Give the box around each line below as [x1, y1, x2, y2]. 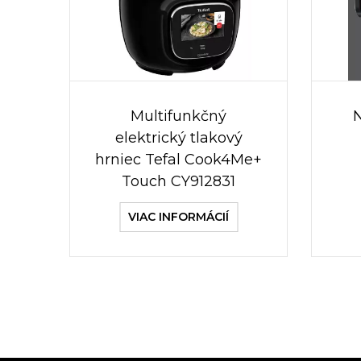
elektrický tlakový [114, 129, 243, 147]
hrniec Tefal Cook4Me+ [95, 151, 262, 168]
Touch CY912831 [122, 172, 235, 190]
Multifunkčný [131, 107, 226, 125]
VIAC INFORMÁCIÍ [128, 210, 229, 224]
